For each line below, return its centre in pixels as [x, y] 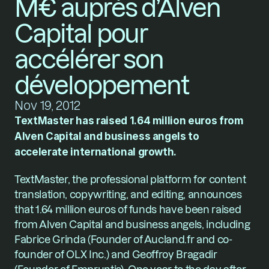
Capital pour [81, 34]
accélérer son [89, 60]
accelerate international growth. [96, 152]
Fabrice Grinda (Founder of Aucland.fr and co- [123, 239]
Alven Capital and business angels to [107, 136]
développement [102, 86]
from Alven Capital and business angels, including [132, 224]
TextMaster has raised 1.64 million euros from [129, 121]
